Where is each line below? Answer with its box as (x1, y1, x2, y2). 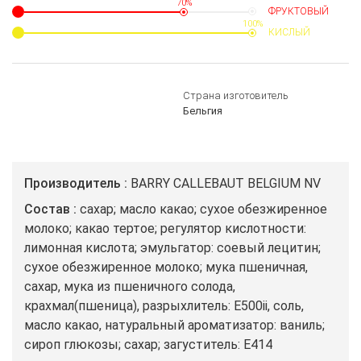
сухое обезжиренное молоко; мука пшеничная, (24, 259, 308, 275)
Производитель (24, 176, 124, 191)
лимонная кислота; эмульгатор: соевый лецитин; (24, 240, 321, 255)
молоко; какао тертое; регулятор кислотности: (24, 221, 306, 236)
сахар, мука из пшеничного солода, (24, 279, 235, 294)
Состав (24, 201, 73, 217)
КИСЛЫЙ (268, 27, 310, 38)
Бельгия (183, 105, 222, 117)
